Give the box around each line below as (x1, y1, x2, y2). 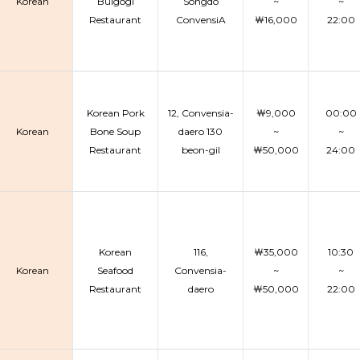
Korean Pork (86, 107, 145, 119)
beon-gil (181, 144, 220, 156)
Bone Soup (90, 125, 141, 137)
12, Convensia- (167, 107, 234, 119)
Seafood (97, 264, 133, 276)
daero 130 (178, 125, 223, 137)
